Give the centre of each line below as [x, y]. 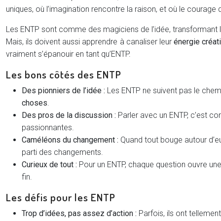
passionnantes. [48, 128]
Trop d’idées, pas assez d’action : [79, 213]
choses [35, 103]
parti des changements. [62, 152]
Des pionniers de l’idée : [63, 91]
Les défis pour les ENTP [61, 197]
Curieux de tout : [49, 165]
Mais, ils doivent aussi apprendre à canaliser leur [90, 42]
